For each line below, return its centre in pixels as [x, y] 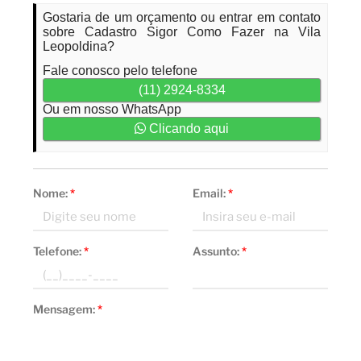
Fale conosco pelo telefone [120, 71]
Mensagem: [66, 309]
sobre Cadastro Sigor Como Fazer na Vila [182, 32]
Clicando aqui [187, 129]
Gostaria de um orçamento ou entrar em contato [182, 17]
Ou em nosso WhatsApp [112, 109]
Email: [210, 193]
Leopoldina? [79, 46]
